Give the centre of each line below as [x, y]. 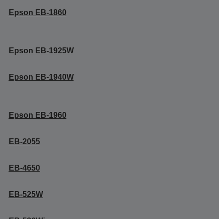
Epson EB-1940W [41, 77]
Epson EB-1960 [37, 115]
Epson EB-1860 [37, 12]
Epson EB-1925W [41, 51]
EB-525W [26, 194]
